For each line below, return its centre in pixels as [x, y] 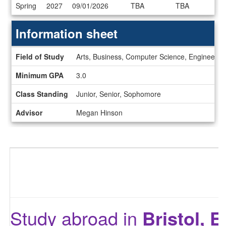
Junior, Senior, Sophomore [119, 94]
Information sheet [67, 33]
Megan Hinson [99, 112]
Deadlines [27, 20]
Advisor [29, 112]
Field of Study [40, 56]
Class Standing [42, 94]
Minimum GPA [40, 75]
